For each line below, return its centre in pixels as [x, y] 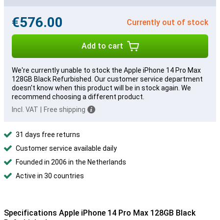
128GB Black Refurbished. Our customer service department [107, 79]
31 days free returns [48, 135]
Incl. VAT [25, 110]
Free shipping [65, 110]
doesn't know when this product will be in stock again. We [101, 88]
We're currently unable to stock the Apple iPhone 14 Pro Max [106, 70]
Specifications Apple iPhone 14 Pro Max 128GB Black [100, 213]
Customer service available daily [66, 148]
